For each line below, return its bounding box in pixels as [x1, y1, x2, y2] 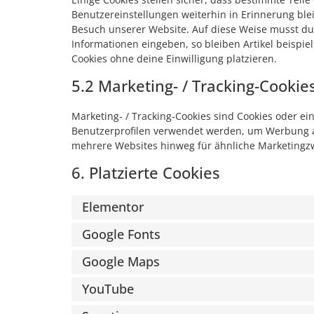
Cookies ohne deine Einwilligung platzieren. [71, 51, 277, 65]
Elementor [82, 198, 144, 216]
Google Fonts [82, 226, 161, 243]
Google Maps [82, 253, 160, 271]
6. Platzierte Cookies [71, 161, 220, 183]
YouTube [82, 280, 134, 298]
